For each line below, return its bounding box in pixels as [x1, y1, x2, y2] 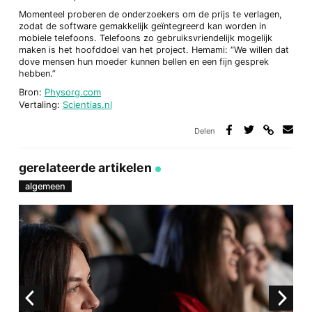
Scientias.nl [62, 98, 112, 110]
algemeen [24, 180, 65, 192]
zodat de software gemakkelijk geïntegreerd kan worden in [18, 21, 266, 32]
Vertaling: [18, 98, 63, 110]
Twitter [243, 159, 273, 170]
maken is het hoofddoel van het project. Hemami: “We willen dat [18, 45, 289, 56]
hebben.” [18, 68, 56, 79]
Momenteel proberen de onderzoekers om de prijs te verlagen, [18, 9, 282, 20]
